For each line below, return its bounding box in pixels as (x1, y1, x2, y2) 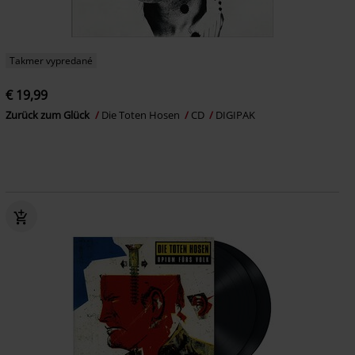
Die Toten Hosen (101, 107, 182, 122)
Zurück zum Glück (5, 107, 92, 122)
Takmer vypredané (9, 53, 93, 67)
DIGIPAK (215, 107, 255, 122)
